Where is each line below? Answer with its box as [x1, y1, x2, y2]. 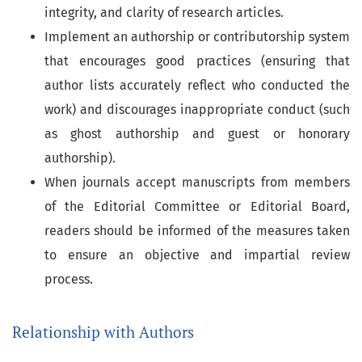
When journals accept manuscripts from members [44, 175, 350, 190]
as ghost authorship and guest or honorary [44, 126, 350, 141]
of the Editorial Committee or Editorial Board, [44, 199, 350, 214]
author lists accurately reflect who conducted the [44, 78, 350, 93]
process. [44, 271, 93, 287]
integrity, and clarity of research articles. [44, 5, 284, 20]
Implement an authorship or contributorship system [44, 29, 350, 44]
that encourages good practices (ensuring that [44, 53, 350, 69]
